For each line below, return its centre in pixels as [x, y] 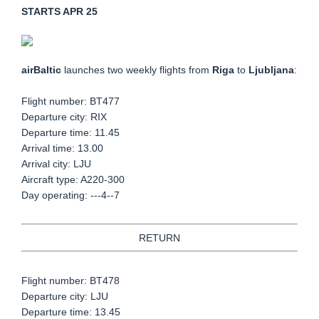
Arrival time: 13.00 [62, 148]
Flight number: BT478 [70, 281]
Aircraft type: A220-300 [73, 179]
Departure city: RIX [64, 117]
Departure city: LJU [65, 296]
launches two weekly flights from [138, 70]
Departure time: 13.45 [71, 312]
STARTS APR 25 [59, 11]
